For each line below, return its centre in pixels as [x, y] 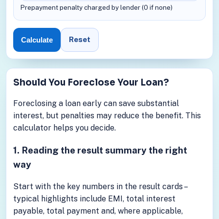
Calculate [37, 40]
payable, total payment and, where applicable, [98, 211]
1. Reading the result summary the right [100, 150]
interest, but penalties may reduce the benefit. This [107, 116]
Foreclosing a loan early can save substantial [96, 104]
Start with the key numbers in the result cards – [100, 187]
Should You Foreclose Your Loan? [91, 83]
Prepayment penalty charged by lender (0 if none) [96, 8]
